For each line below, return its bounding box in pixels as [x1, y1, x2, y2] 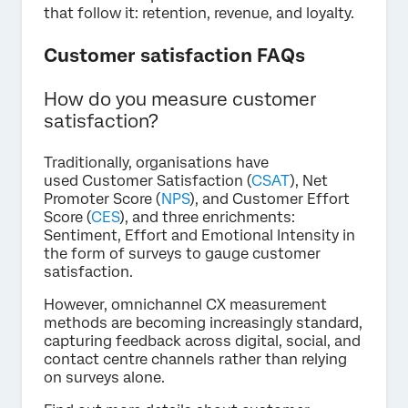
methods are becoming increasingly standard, [44, 313, 362, 331]
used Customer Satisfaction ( [44, 171, 251, 189]
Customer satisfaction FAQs [44, 44, 305, 66]
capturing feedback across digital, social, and [44, 331, 361, 350]
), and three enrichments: [119, 208, 295, 226]
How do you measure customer [44, 87, 317, 110]
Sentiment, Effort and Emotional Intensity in [44, 226, 355, 244]
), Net [290, 171, 328, 189]
